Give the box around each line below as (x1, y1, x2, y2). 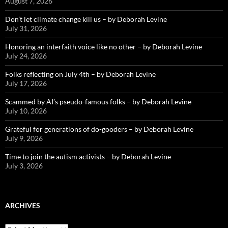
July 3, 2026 (5, 161, 43, 170)
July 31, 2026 (5, 24, 47, 33)
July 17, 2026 (5, 79, 47, 88)
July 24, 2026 (5, 51, 47, 61)
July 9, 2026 (5, 134, 43, 143)
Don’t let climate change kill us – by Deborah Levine (5, 15, 167, 24)
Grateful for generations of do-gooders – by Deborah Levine (5, 125, 193, 134)
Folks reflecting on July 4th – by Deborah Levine (5, 70, 156, 79)
